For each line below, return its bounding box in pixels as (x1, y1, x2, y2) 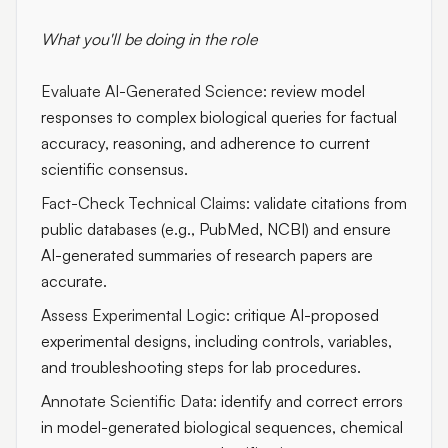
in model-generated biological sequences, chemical (41, 417, 403, 437)
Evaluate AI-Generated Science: (41, 81, 267, 101)
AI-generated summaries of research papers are (41, 245, 373, 265)
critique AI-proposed (230, 305, 379, 325)
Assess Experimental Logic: (41, 305, 230, 325)
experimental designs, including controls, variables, (41, 331, 392, 351)
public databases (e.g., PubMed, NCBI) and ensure (41, 219, 391, 239)
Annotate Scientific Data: (41, 391, 217, 411)
